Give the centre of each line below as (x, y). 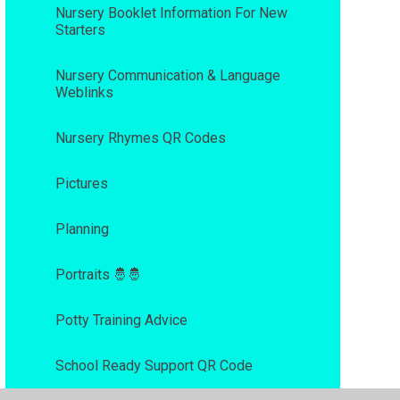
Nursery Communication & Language (167, 75)
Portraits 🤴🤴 (98, 274)
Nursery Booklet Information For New (171, 12)
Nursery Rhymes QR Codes (140, 137)
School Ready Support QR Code (154, 365)
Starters (80, 29)
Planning (82, 229)
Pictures (81, 183)
